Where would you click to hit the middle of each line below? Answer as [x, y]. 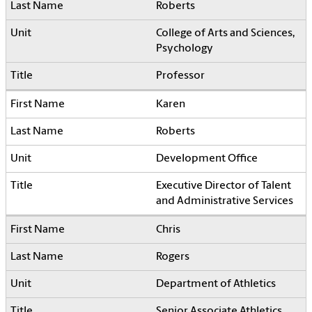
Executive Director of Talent [224, 186]
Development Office [207, 159]
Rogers [173, 257]
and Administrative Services [225, 202]
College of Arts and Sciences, [225, 34]
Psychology [185, 49]
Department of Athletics [216, 284]
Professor [180, 76]
